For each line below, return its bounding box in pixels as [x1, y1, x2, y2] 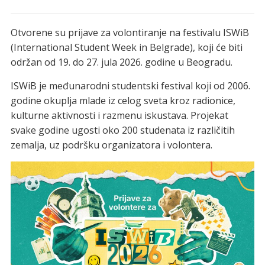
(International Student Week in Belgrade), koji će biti [10, 41, 243, 54]
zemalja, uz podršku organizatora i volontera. [10, 138, 212, 152]
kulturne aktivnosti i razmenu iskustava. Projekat [10, 109, 228, 122]
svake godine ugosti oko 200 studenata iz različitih [10, 124, 235, 137]
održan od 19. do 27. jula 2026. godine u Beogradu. [10, 56, 232, 69]
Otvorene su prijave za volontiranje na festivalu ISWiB [10, 26, 249, 40]
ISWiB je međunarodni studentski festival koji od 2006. [10, 79, 250, 93]
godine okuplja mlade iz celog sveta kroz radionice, [10, 94, 235, 108]
